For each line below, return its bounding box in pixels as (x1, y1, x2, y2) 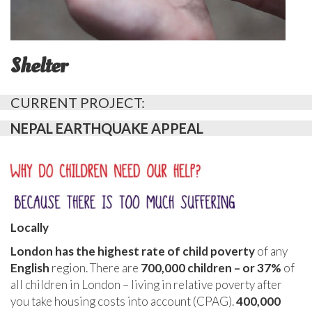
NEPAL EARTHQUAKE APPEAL (10, 119, 203, 136)
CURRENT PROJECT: (10, 93, 145, 111)
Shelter (10, 51, 68, 80)
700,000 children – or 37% (141, 260, 283, 275)
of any (255, 243, 288, 258)
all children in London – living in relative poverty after (10, 276, 282, 292)
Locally (10, 219, 49, 235)
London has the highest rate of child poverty (10, 243, 255, 258)
